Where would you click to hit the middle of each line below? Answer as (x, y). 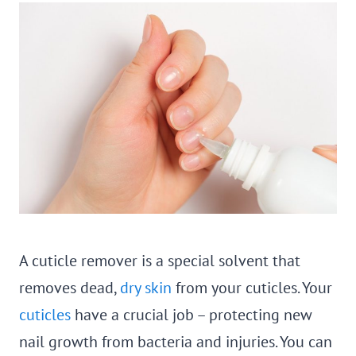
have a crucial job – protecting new (192, 315)
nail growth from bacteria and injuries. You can (176, 342)
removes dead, (70, 288)
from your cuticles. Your (252, 288)
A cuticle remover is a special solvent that (160, 261)
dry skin (146, 288)
